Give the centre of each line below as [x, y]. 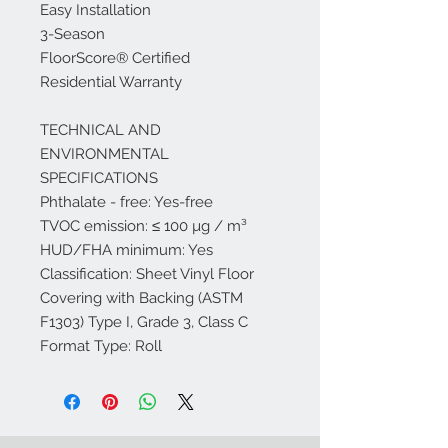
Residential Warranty [111, 82]
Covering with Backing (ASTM [141, 298]
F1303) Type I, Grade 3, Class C [144, 322]
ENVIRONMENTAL [104, 154]
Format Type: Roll [101, 346]
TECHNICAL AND [100, 130]
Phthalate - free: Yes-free [126, 202]
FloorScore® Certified [115, 58]
